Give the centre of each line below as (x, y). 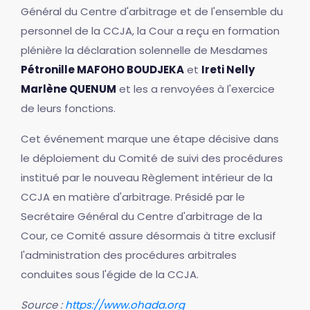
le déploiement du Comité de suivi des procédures (152, 158)
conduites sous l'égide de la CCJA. (110, 274)
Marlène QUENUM (69, 89)
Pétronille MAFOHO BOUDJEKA (102, 70)
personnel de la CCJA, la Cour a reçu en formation (150, 31)
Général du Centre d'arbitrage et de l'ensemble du (152, 11)
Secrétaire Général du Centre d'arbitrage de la (142, 216)
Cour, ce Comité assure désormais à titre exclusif (148, 236)
